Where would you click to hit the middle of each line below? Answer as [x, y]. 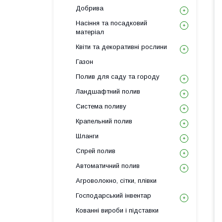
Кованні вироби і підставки [117, 210]
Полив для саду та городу [118, 77]
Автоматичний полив [108, 166]
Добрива [90, 8]
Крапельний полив [104, 121]
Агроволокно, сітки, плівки [116, 181]
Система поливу [101, 106]
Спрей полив [96, 151]
